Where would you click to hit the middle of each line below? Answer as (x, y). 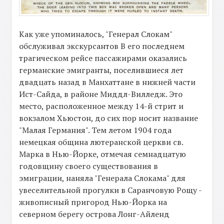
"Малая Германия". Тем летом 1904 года (95, 130)
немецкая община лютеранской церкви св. (101, 142)
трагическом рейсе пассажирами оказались (103, 58)
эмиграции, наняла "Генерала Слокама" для (102, 178)
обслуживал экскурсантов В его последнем (102, 46)
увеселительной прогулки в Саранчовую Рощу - (110, 190)
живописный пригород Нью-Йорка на (93, 202)
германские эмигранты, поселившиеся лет (101, 70)
